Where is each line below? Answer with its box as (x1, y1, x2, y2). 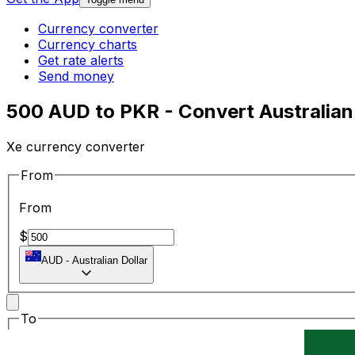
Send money (38, 68, 114, 85)
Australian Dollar (72, 254, 147, 267)
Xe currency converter (6, 138, 145, 155)
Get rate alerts (38, 52, 124, 69)
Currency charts (38, 36, 137, 53)
